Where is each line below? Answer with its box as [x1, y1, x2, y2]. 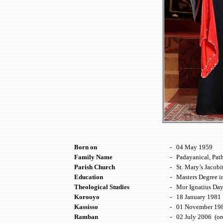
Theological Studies [74, 183, 129, 191]
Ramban [74, 213, 98, 221]
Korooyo [74, 193, 100, 201]
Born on [74, 143, 97, 151]
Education [74, 173, 103, 181]
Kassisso [74, 203, 98, 211]
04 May [176, 143, 199, 151]
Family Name [74, 153, 112, 161]
